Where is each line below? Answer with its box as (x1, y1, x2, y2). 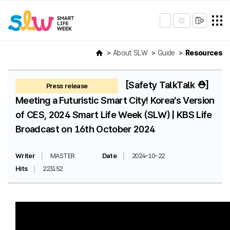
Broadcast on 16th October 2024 (15, 123, 155, 135)
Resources (185, 49, 222, 57)
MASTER (50, 152, 75, 160)
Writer (15, 152, 35, 160)
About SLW (112, 49, 148, 57)
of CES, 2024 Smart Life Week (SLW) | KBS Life (15, 109, 212, 121)
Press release (46, 82, 88, 90)
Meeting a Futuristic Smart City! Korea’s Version (15, 94, 215, 106)
